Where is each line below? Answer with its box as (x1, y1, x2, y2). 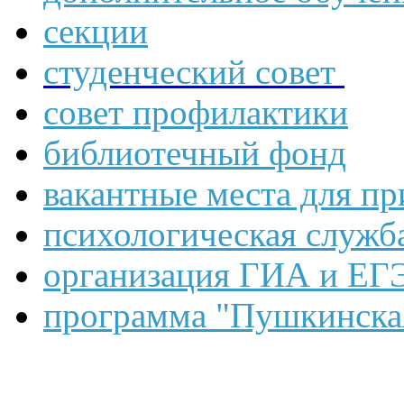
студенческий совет (43, 52, 344, 92)
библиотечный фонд (43, 133, 346, 173)
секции (43, 12, 148, 51)
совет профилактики (43, 93, 348, 133)
